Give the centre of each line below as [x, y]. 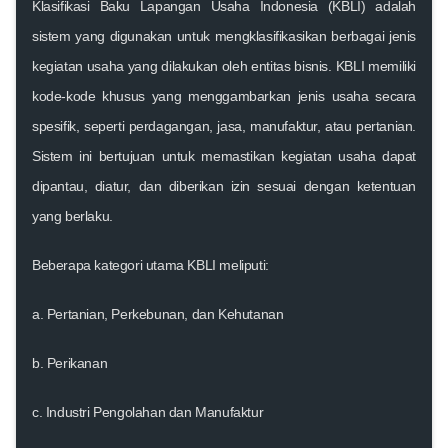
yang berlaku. [72, 215]
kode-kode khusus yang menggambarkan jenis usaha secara [224, 95]
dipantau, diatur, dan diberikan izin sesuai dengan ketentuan [224, 185]
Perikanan [77, 362]
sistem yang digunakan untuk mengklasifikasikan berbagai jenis [224, 35]
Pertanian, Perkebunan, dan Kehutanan [165, 313]
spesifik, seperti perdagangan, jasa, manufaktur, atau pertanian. [224, 125]
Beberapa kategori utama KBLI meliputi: [150, 264]
